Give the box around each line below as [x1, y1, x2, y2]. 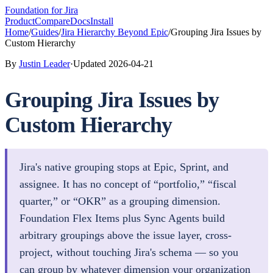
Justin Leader [19, 58, 70, 69]
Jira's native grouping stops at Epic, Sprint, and [19, 160, 229, 173]
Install [90, 16, 113, 26]
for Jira [51, 5, 78, 15]
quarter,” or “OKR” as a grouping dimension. [19, 194, 221, 207]
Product [5, 16, 35, 26]
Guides [31, 27, 58, 37]
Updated [73, 58, 108, 69]
